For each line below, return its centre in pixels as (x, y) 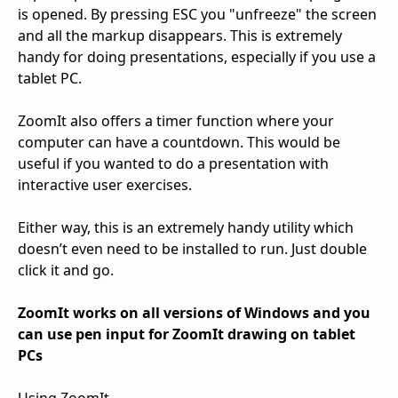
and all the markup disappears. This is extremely (180, 36)
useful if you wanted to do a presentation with (173, 164)
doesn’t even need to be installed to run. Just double (192, 249)
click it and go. (66, 271)
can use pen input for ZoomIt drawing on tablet (187, 334)
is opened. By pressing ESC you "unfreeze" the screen (197, 15)
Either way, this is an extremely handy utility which (186, 228)
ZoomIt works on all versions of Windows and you (194, 313)
